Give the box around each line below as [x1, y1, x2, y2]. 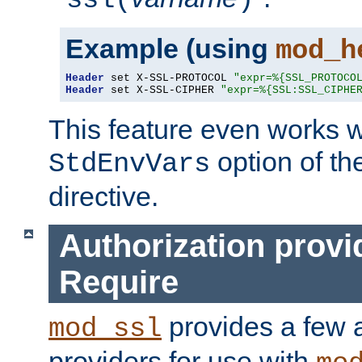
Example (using [65, 33, 276, 65]
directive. [48, 181, 158, 213]
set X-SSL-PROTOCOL [104, 72, 234, 85]
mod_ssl [48, 314, 162, 345]
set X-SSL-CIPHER [104, 84, 221, 97]
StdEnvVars [48, 149, 210, 180]
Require [58, 263, 179, 300]
